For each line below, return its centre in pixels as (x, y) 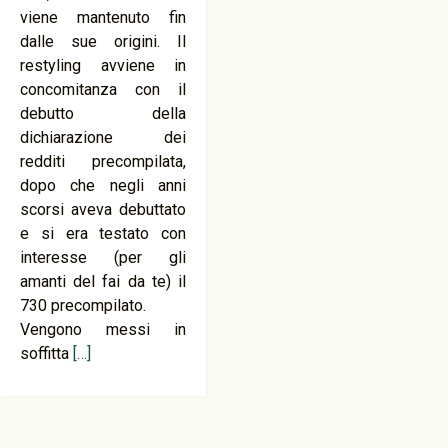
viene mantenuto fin (103, 18)
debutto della (103, 114)
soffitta (46, 354)
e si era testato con (103, 234)
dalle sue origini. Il (103, 42)
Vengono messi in (103, 330)
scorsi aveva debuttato (103, 210)
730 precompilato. (83, 306)
